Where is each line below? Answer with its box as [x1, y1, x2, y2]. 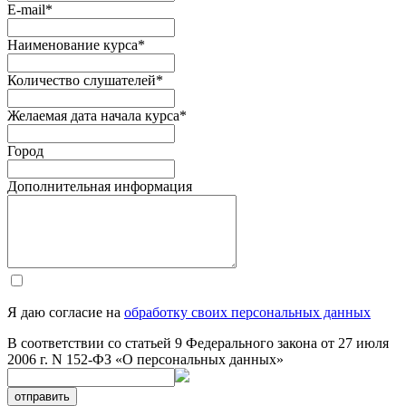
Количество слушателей [7, 72, 156, 88]
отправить [14, 389, 70, 403]
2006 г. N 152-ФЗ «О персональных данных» [7, 351, 284, 367]
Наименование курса [7, 36, 138, 53]
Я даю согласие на [7, 304, 124, 320]
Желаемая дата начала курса [7, 107, 179, 123]
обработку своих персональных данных [124, 304, 371, 320]
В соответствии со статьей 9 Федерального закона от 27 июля [7, 334, 389, 351]
